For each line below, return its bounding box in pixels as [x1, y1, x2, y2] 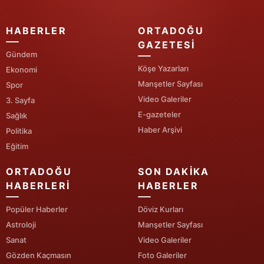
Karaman [123, 113, 159, 124]
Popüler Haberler [6, 204, 68, 214]
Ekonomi [6, 65, 37, 75]
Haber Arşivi [138, 125, 182, 135]
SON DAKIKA [138, 166, 209, 178]
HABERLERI [6, 180, 70, 192]
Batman [123, 161, 153, 172]
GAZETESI [138, 39, 195, 51]
